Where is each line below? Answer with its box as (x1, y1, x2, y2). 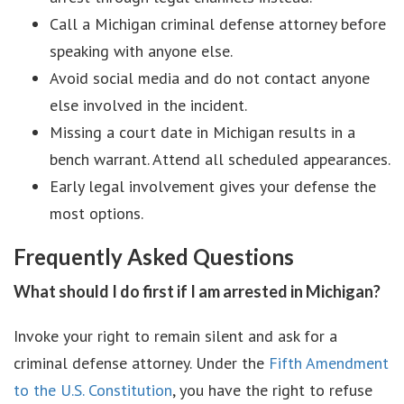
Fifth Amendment (269, 353, 389, 373)
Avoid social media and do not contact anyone (50, 68, 370, 88)
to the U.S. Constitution (14, 380, 172, 400)
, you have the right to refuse (172, 380, 372, 400)
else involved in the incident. (50, 95, 247, 115)
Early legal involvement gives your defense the (50, 176, 376, 197)
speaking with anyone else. (50, 41, 233, 61)
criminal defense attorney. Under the (14, 353, 269, 373)
